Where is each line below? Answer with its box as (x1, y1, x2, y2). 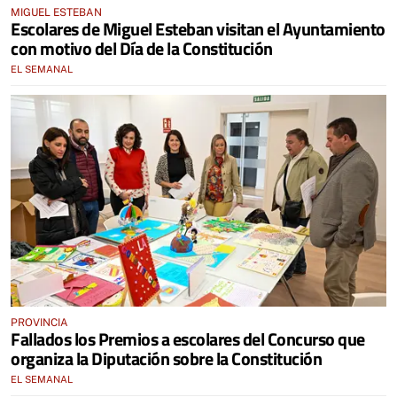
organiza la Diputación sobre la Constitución (11, 344, 322, 372)
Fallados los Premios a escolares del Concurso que (11, 324, 365, 353)
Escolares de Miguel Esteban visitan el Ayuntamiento (11, 15, 385, 43)
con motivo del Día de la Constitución (11, 35, 273, 62)
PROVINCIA (11, 315, 68, 329)
